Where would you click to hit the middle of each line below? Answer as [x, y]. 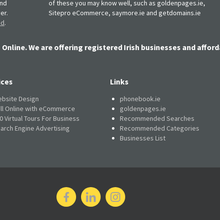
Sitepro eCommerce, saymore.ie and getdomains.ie [125, 13]
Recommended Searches [157, 118]
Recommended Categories [160, 128]
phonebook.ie [140, 98]
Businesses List [143, 138]
